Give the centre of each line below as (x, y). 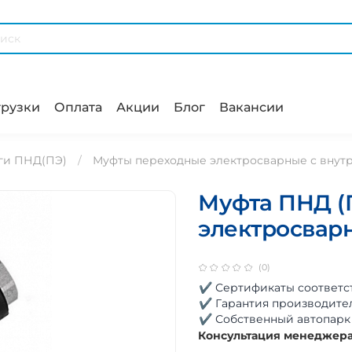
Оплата (78, 108)
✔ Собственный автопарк (275, 319)
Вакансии (251, 108)
